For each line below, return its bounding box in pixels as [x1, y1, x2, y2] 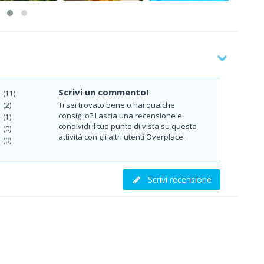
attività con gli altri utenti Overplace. [58, 131, 185, 142]
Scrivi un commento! [58, 86, 148, 98]
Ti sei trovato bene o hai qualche [58, 100, 175, 110]
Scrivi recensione [148, 174, 212, 185]
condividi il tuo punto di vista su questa [58, 121, 197, 131]
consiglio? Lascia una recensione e [58, 110, 182, 121]
